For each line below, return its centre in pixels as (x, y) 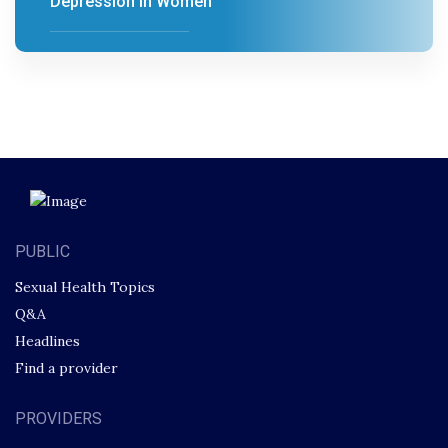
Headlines (47, 340)
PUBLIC (42, 251)
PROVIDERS (58, 418)
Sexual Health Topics (85, 286)
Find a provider (66, 367)
